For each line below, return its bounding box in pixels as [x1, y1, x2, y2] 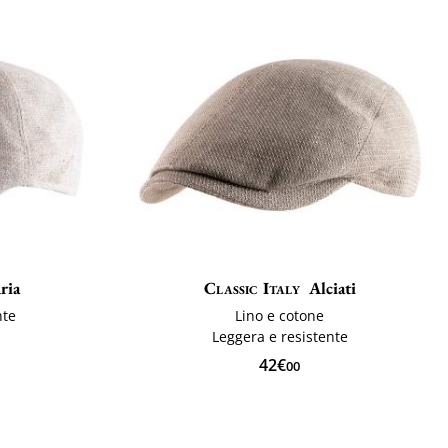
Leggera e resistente [211, 327, 348, 347]
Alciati [308, 277, 356, 300]
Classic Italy [204, 277, 300, 300]
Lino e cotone [235, 306, 325, 326]
